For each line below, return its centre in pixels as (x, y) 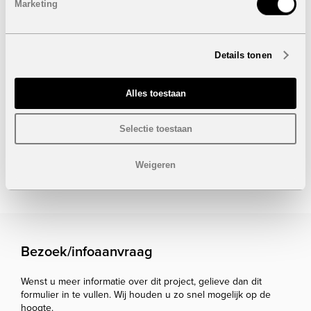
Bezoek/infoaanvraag (87, 252)
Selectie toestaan (155, 129)
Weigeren (155, 165)
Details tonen (243, 55)
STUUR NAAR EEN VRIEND (90, 171)
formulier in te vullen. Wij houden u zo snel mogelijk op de (146, 295)
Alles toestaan (155, 93)
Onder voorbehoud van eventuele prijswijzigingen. (140, 137)
